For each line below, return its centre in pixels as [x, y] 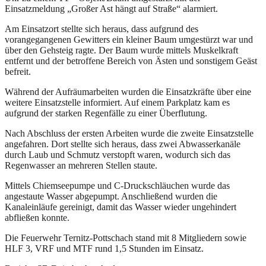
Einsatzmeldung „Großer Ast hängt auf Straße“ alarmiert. [111, 8]
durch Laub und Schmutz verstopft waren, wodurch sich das [118, 154]
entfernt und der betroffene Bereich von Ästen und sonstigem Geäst [131, 61]
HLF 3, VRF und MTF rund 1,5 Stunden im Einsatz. [104, 248]
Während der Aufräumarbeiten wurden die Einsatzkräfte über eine [128, 91]
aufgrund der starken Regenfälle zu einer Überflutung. [106, 113]
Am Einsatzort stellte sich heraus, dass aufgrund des [102, 28]
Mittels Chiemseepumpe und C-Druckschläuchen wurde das [117, 185]
